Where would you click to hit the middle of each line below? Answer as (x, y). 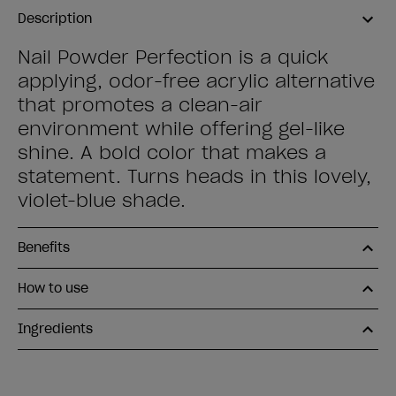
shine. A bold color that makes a (172, 153)
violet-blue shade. (102, 201)
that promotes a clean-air (140, 105)
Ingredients (55, 329)
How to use (53, 288)
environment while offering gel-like (181, 129)
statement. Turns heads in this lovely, (194, 177)
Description (55, 19)
